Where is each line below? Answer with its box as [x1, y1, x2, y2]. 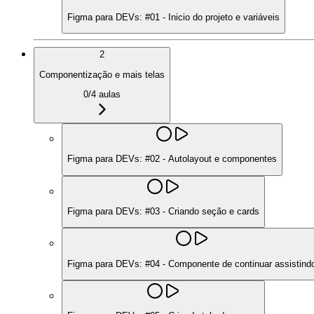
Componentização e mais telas [39, 69, 165, 80]
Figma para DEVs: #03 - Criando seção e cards [67, 205, 259, 217]
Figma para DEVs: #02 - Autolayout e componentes [67, 153, 277, 165]
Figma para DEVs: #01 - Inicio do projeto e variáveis [67, 11, 280, 22]
